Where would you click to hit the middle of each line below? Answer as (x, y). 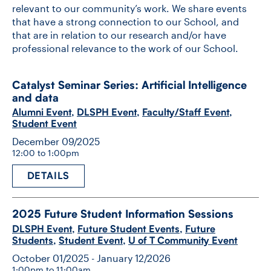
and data (35, 97)
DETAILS (48, 176)
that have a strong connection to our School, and (126, 22)
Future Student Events (129, 229)
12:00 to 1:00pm (46, 153)
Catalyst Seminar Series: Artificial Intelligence (129, 85)
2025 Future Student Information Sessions (123, 214)
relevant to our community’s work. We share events (129, 8)
